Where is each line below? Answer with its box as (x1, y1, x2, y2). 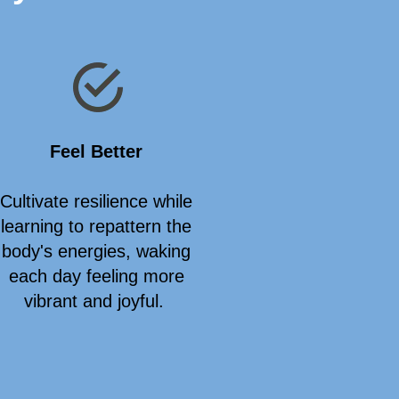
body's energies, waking (2, 241, 191, 261)
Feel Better (50, 142, 142, 161)
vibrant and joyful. (23, 291, 169, 311)
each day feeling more (8, 266, 184, 286)
